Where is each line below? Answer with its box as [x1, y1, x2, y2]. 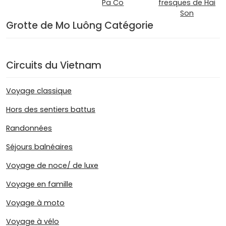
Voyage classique [6, 86, 72, 96]
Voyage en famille [6, 179, 73, 190]
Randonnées [6, 123, 52, 134]
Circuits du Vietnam [6, 58, 101, 72]
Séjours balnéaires [6, 142, 73, 152]
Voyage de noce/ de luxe [6, 160, 98, 171]
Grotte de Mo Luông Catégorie [6, 19, 153, 33]
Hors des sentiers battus [6, 104, 95, 115]
